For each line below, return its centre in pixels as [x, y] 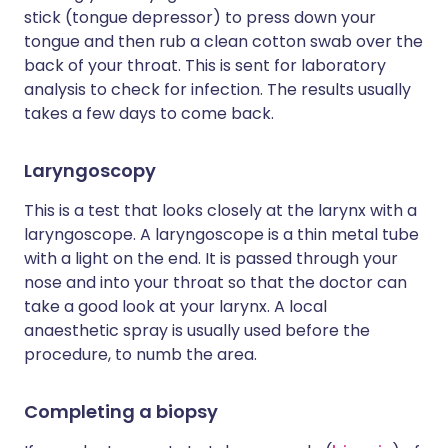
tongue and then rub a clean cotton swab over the [223, 41]
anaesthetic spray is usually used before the [197, 330]
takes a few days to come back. [149, 113]
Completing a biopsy [121, 411]
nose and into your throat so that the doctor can [215, 282]
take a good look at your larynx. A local [175, 306]
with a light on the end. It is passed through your [211, 258]
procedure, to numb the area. [140, 354]
